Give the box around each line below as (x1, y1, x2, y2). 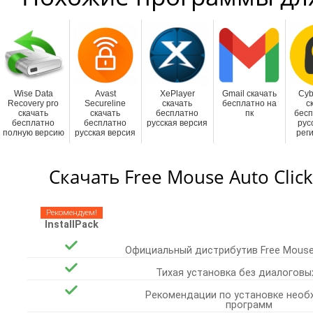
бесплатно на (221, 99, 277, 108)
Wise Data (13, 89, 53, 99)
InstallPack (44, 219, 99, 231)
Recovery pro (8, 99, 59, 108)
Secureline (85, 99, 126, 108)
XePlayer (159, 89, 195, 99)
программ (225, 299, 272, 311)
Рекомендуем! (45, 208, 97, 217)
